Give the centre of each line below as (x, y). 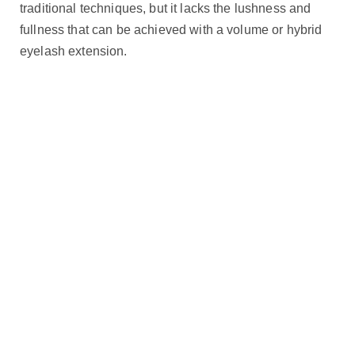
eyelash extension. (74, 52)
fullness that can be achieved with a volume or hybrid (171, 30)
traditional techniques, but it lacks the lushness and (166, 9)
